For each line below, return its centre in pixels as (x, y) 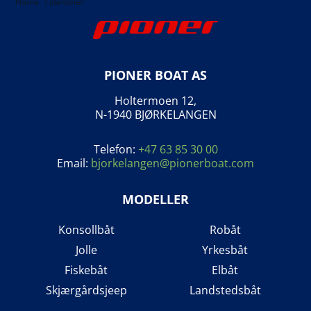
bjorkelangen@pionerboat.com (173, 163)
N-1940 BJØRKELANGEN (155, 114)
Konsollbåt (86, 229)
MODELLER (155, 199)
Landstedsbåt (225, 290)
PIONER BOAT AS (155, 75)
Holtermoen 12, (155, 100)
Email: (74, 163)
